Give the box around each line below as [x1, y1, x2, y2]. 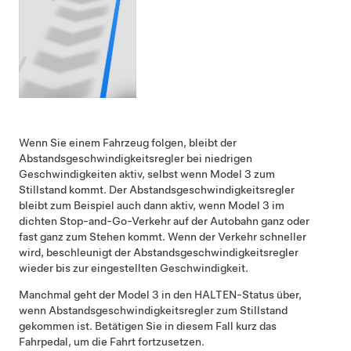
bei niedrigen [184, 151, 252, 165]
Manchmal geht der [19, 288, 118, 301]
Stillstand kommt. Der [19, 183, 129, 196]
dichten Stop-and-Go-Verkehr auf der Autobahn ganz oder [19, 214, 309, 227]
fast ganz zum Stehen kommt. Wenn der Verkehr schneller [19, 230, 306, 243]
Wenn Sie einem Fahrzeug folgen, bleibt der [19, 136, 237, 149]
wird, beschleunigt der [19, 245, 133, 259]
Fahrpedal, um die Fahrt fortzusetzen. [19, 335, 204, 348]
